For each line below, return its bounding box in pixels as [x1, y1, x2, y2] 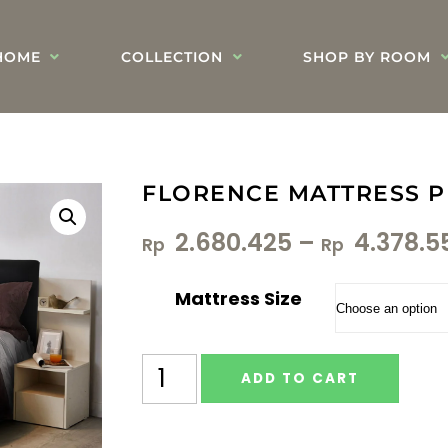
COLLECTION [120, 47, 223, 66]
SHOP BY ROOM [303, 47, 431, 66]
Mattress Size [175, 286, 302, 312]
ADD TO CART [241, 369, 359, 389]
